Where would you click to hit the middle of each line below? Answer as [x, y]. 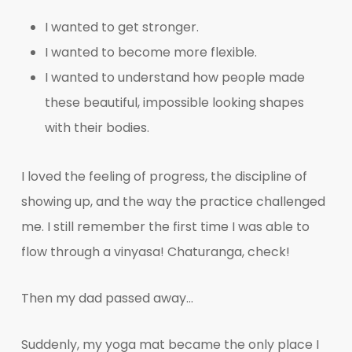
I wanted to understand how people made [174, 77]
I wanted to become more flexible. [150, 52]
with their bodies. [97, 127]
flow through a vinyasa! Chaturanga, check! [155, 251]
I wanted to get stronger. [121, 27]
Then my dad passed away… [107, 298]
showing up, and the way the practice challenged [173, 201]
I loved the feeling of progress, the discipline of [164, 176]
